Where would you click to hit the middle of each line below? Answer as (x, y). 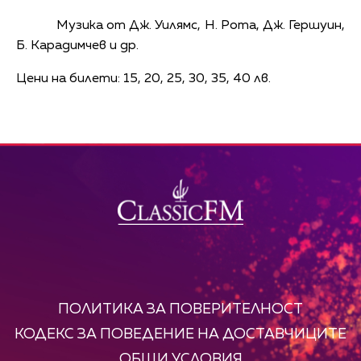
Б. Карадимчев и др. (77, 46)
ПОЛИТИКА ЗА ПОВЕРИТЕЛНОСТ (180, 309)
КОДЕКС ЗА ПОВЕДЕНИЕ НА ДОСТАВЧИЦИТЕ (180, 334)
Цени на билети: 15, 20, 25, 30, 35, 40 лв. (143, 79)
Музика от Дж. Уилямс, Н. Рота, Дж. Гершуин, (201, 25)
